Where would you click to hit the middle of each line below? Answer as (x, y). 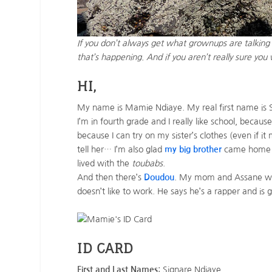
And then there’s (111, 178)
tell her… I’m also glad (121, 150)
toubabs (148, 164)
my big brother (193, 150)
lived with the (105, 164)
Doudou (159, 178)
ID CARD (105, 248)
